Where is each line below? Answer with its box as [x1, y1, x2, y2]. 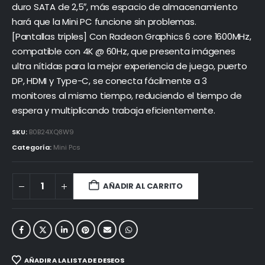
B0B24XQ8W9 [29, 127, 74, 137]
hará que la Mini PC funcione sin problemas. [12, 15, 196, 28]
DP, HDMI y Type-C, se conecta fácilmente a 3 [12, 74, 208, 87]
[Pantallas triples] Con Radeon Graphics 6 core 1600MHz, [12, 30, 251, 43]
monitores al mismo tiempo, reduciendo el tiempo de [12, 89, 242, 102]
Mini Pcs [53, 142, 80, 152]
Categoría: [12, 142, 53, 152]
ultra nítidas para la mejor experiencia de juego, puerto [12, 59, 247, 72]
